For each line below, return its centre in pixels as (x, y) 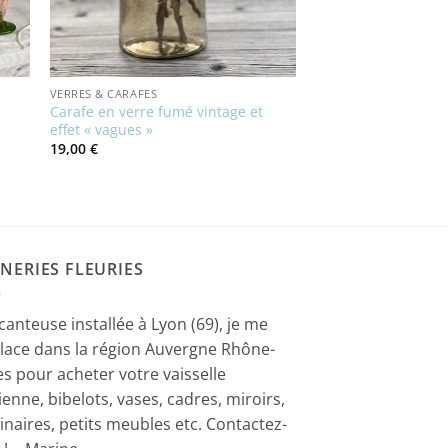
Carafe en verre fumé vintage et (156, 111)
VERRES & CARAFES (103, 94)
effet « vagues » (101, 129)
